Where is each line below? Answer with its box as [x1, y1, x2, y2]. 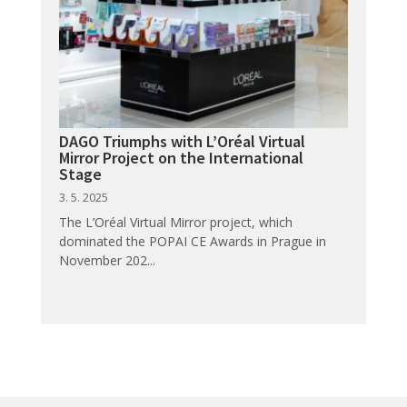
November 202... [58, 251, 155, 269]
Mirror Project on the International [58, 146, 303, 168]
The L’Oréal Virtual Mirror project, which [58, 213, 293, 231]
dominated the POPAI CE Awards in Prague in [58, 232, 326, 250]
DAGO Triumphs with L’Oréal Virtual [58, 130, 305, 152]
